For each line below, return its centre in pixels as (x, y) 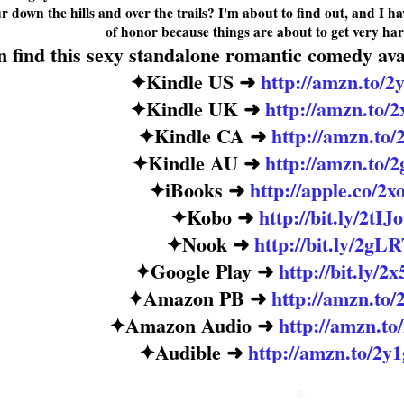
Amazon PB (197, 298)
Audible (191, 353)
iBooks (197, 190)
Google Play (203, 271)
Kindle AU (195, 163)
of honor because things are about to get (229, 32)
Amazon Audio (191, 326)
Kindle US (193, 82)
